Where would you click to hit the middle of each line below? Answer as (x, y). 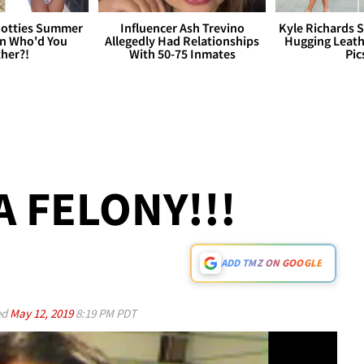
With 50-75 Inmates (182, 54)
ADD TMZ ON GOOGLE (271, 263)
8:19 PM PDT (106, 314)
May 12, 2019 (43, 314)
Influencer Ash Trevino (182, 28)
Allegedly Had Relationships (182, 41)
